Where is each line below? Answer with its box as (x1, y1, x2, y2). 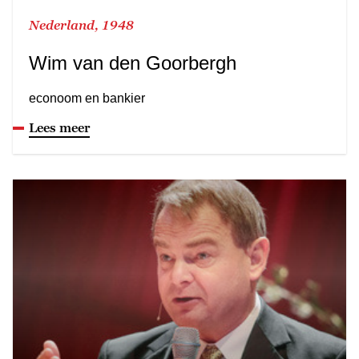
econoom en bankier (29, 91, 145, 105)
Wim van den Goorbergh (29, 51, 236, 74)
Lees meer (29, 119, 90, 135)
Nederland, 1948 (29, 17, 134, 32)
